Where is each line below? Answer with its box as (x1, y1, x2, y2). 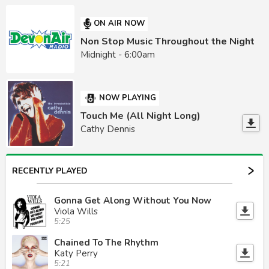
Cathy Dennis (80, 123, 136, 136)
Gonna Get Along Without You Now (54, 194, 211, 207)
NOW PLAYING (99, 92, 157, 104)
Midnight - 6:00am (80, 48, 156, 61)
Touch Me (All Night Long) (80, 109, 201, 123)
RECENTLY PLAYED (12, 165, 88, 177)
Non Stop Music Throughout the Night (80, 34, 255, 48)
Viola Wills (54, 205, 98, 217)
